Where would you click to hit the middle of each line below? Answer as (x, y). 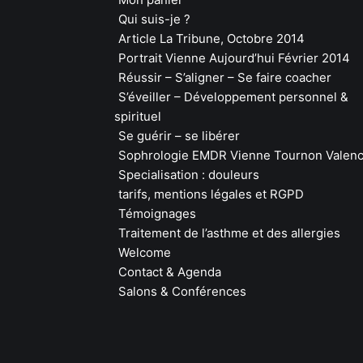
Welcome (145, 252)
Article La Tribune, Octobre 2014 (211, 38)
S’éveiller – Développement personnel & (233, 97)
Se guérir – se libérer (179, 136)
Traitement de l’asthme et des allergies (229, 233)
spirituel (138, 116)
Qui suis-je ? (154, 19)
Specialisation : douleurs (189, 175)
